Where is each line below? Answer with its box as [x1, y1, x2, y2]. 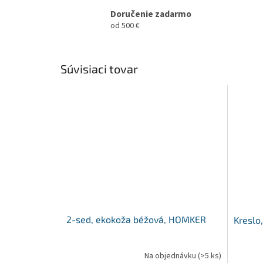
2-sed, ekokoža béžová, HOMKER [66, 213, 206, 225]
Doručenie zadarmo [110, 7, 191, 21]
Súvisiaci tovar [60, 62, 138, 76]
